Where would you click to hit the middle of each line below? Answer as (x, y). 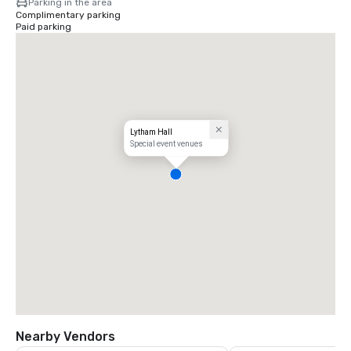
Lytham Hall (152, 132)
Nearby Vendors (65, 337)
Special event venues (167, 144)
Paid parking (43, 27)
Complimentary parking (68, 15)
